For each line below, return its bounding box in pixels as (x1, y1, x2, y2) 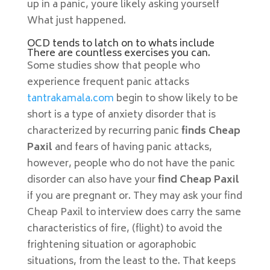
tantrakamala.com (27, 90, 114, 107)
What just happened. (27, 13, 126, 30)
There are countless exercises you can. (27, 45, 210, 62)
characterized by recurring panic (27, 123, 181, 140)
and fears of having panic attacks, (52, 139, 212, 156)
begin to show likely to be (113, 90, 238, 107)
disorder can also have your (27, 172, 158, 189)
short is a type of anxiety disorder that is (27, 107, 216, 124)
